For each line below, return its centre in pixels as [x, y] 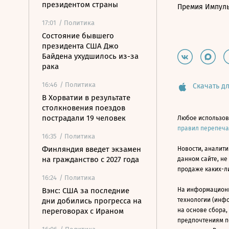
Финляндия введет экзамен [91, 149]
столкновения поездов [84, 108]
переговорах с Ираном [83, 211]
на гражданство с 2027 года [90, 159]
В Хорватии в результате [86, 98]
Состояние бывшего [78, 36]
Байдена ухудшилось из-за [90, 56]
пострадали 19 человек [84, 118]
